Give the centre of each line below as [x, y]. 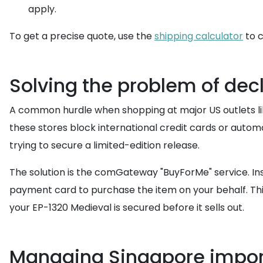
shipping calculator [199, 36]
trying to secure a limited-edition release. [104, 145]
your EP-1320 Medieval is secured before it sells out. [127, 208]
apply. [42, 9]
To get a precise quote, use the [82, 36]
